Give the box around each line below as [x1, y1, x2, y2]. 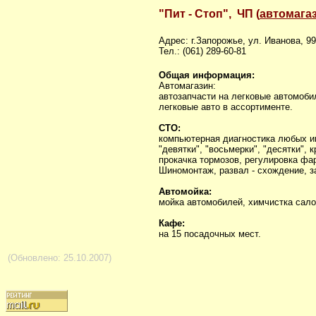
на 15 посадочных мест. [159, 229, 261, 239]
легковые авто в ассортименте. [159, 102, 293, 112]
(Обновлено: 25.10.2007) [8, 253, 111, 263]
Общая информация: [159, 70, 255, 80]
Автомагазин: [159, 80, 216, 91]
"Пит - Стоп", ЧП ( [159, 8, 260, 20]
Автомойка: [159, 186, 212, 197]
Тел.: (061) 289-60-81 [159, 46, 246, 56]
